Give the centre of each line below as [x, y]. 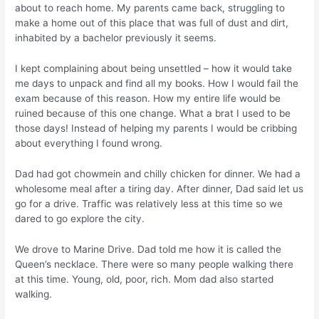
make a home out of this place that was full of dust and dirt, [152, 23]
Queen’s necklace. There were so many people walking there [155, 264]
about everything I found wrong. [89, 143]
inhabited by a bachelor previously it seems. [116, 38]
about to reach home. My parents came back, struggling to [150, 8]
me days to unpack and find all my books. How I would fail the [157, 84]
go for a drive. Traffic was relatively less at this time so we [149, 204]
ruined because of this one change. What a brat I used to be [153, 114]
